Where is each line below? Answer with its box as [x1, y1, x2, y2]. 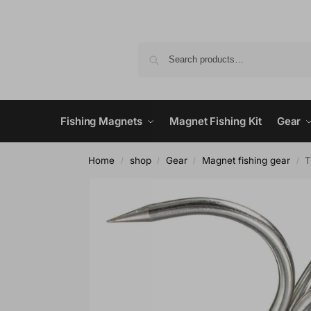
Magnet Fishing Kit [169, 115, 262, 128]
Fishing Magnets [60, 115, 142, 128]
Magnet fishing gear [202, 155, 291, 167]
